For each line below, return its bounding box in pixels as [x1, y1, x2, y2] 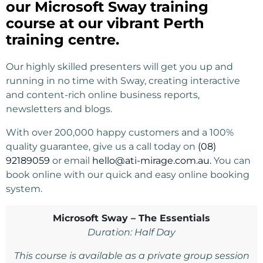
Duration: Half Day [87, 227, 176, 238]
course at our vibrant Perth [6, 15, 204, 32]
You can [211, 155, 251, 166]
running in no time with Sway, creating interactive [6, 75, 240, 86]
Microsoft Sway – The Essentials [53, 213, 210, 224]
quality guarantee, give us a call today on [6, 141, 198, 152]
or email [50, 155, 92, 166]
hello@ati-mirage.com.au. [92, 155, 211, 166]
